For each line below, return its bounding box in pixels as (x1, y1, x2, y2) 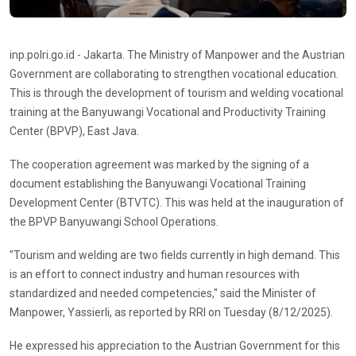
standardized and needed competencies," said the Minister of (10, 286, 316, 300)
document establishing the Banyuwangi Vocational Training (10, 176, 306, 190)
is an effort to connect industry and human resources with (10, 267, 300, 281)
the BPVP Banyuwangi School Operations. (10, 215, 219, 228)
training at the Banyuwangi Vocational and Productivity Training (10, 105, 326, 118)
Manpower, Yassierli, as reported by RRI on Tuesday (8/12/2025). (10, 305, 333, 319)
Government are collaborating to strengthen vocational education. (10, 67, 339, 80)
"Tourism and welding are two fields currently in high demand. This (10, 248, 340, 261)
